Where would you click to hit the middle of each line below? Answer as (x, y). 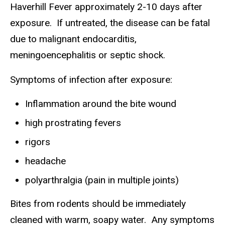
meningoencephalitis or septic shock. (88, 55)
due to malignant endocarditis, (73, 39)
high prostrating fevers (73, 123)
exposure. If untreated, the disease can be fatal (110, 23)
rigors (38, 142)
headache (45, 161)
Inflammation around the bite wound (101, 103)
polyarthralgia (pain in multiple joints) (102, 180)
